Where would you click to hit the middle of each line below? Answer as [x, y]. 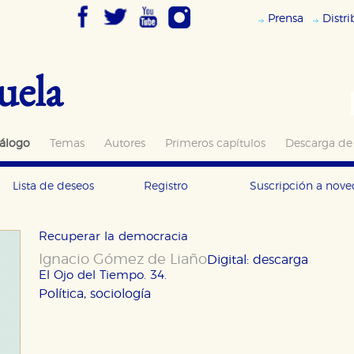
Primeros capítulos [215, 143]
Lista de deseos [53, 186]
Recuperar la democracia [113, 237]
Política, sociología [95, 294]
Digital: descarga [258, 260]
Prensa [286, 19]
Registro [166, 186]
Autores [125, 143]
